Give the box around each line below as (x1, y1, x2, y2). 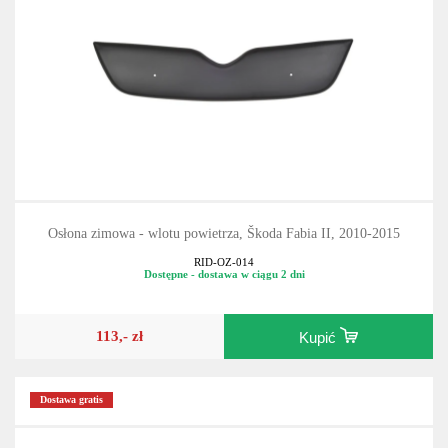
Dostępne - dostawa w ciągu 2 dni (143, 267, 305, 280)
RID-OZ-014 (194, 255, 254, 268)
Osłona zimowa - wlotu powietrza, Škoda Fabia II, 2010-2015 (48, 226, 400, 242)
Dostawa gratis (40, 394, 104, 406)
